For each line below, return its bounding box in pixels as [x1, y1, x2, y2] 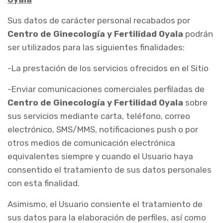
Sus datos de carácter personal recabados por [7, 15, 190, 25]
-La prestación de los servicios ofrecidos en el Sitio [7, 63, 209, 73]
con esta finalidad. [7, 178, 80, 188]
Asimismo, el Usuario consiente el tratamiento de [7, 199, 203, 209]
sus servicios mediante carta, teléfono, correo [7, 111, 190, 121]
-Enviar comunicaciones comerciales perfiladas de [7, 84, 205, 94]
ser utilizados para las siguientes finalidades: [7, 42, 185, 52]
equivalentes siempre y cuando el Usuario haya [7, 151, 193, 161]
